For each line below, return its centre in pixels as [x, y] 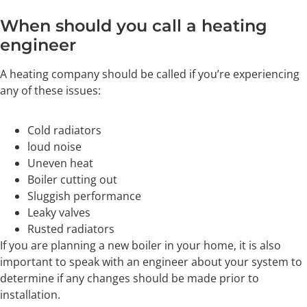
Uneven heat [60, 163]
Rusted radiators [71, 229]
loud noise [54, 147]
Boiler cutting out [72, 180]
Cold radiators [64, 131]
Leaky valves [60, 213]
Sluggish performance [84, 196]
